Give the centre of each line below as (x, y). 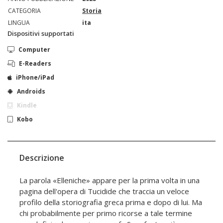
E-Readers (35, 64)
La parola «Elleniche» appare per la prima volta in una (110, 180)
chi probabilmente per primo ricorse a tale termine (106, 213)
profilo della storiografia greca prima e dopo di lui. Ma (111, 202)
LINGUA (19, 23)
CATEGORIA (24, 11)
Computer (34, 50)
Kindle (27, 106)
